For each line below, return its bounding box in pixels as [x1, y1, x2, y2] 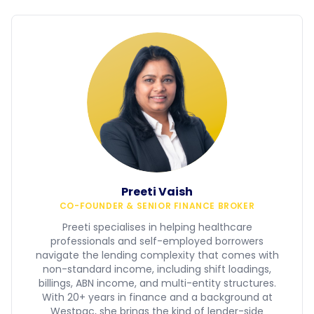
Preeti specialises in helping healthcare [62, 220, 252, 234]
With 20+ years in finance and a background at [41, 290, 273, 304]
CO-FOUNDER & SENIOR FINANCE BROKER [59, 200, 255, 212]
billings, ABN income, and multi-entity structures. [38, 276, 276, 290]
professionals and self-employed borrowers [50, 234, 264, 248]
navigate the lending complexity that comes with [35, 248, 279, 262]
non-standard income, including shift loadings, [43, 262, 271, 276]
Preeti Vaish [121, 184, 193, 200]
